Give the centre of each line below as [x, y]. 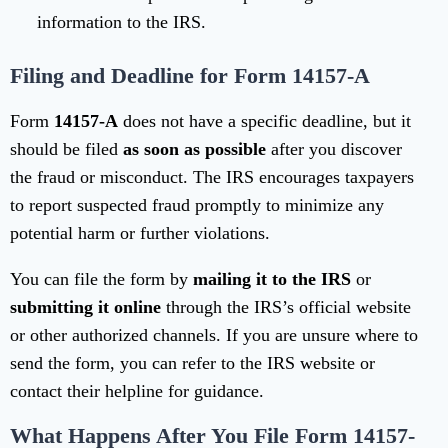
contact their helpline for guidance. [137, 391]
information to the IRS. [121, 22]
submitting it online [85, 307]
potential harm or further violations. [140, 233]
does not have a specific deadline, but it [264, 121]
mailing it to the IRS [272, 279]
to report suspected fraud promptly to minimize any [197, 205]
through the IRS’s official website [286, 307]
